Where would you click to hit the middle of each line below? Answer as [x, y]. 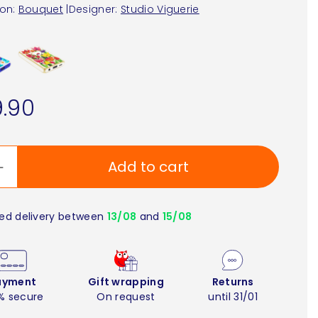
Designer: [93, 10]
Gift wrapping [126, 281]
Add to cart [148, 167]
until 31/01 [233, 296]
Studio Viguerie [160, 10]
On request [126, 296]
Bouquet [41, 10]
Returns [233, 281]
